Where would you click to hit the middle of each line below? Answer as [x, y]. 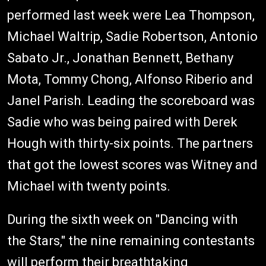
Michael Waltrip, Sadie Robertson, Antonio [132, 37]
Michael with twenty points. [89, 186]
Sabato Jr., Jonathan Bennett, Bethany [120, 58]
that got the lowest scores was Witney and [132, 165]
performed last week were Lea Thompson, [131, 15]
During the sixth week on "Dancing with [122, 219]
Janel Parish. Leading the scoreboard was [131, 101]
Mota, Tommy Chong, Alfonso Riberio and [130, 79]
